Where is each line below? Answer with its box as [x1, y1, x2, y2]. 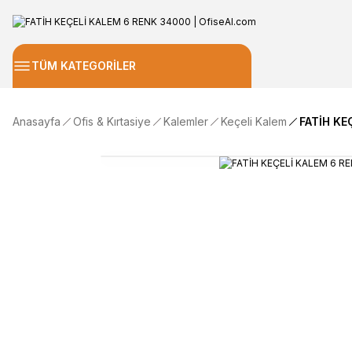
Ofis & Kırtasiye [73, 115, 151, 128]
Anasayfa [13, 115, 60, 128]
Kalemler [163, 115, 208, 128]
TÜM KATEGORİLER [31, 59, 136, 72]
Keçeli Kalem [221, 115, 287, 128]
